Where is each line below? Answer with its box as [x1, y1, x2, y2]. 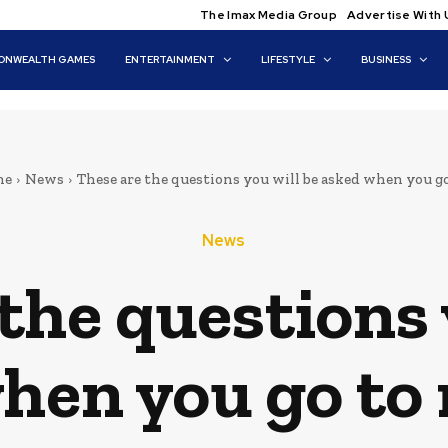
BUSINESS [361, 53, 412, 66]
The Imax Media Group [200, 7, 338, 23]
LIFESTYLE [261, 53, 316, 66]
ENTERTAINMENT [125, 53, 216, 66]
